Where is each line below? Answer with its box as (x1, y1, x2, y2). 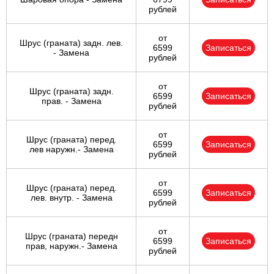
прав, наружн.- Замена (25, 241, 117, 251)
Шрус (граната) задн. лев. (20, 38, 123, 48)
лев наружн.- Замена (29, 144, 114, 155)
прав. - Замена (41, 96, 102, 106)
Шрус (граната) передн (24, 231, 118, 242)
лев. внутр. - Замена (30, 193, 113, 203)
